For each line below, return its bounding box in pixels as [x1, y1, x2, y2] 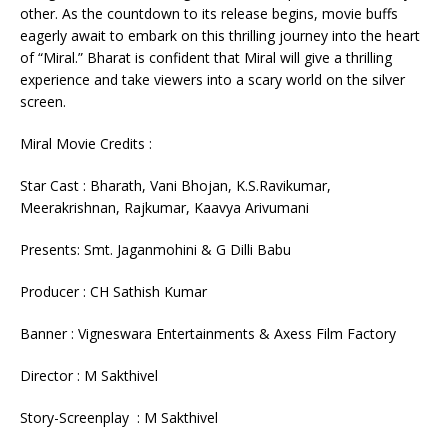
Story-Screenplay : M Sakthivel [20, 408, 218, 428]
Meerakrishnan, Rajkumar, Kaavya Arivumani [20, 198, 309, 218]
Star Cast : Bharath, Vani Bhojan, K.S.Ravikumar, [20, 176, 331, 196]
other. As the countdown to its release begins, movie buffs [20, 4, 398, 24]
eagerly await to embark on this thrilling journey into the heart [20, 26, 420, 46]
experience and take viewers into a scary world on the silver [20, 70, 405, 90]
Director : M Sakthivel [20, 366, 158, 386]
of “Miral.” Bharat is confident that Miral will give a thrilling [20, 48, 392, 68]
